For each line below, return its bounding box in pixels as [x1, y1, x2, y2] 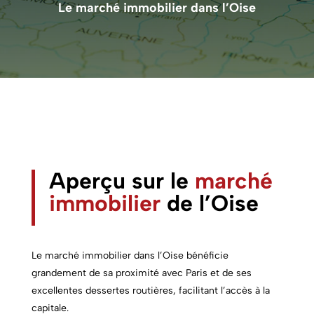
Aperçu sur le [48, 168, 195, 194]
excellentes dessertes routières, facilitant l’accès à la [31, 285, 270, 296]
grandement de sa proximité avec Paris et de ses [31, 267, 252, 279]
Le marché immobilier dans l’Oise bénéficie [31, 250, 228, 261]
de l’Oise [160, 190, 259, 217]
